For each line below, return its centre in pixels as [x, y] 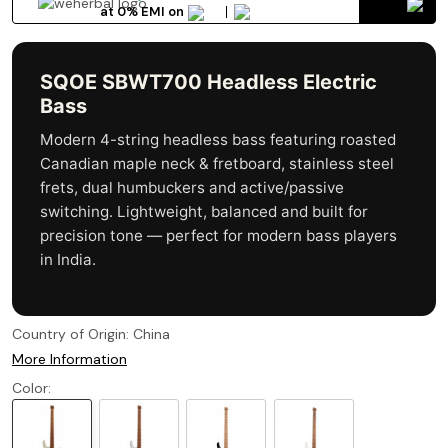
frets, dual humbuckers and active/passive [192, 188]
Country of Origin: [72, 334]
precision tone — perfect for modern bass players [218, 236]
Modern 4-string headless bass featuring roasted [218, 140]
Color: [31, 388]
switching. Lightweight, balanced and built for [204, 212]
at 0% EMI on [142, 11]
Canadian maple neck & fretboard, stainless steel [217, 164]
